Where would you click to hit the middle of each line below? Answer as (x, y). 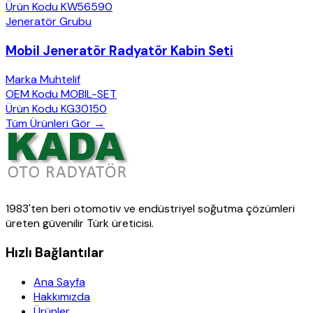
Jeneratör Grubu (49, 21)
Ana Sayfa (59, 282)
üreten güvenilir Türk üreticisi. (80, 224)
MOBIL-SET (89, 94)
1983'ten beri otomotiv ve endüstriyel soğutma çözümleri (150, 209)
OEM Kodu (32, 94)
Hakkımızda (62, 296)
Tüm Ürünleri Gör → (55, 124)
